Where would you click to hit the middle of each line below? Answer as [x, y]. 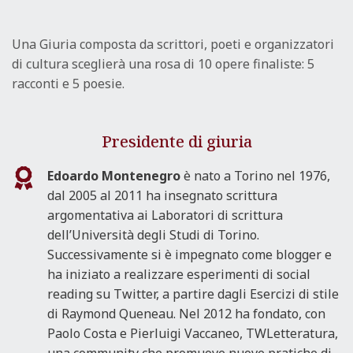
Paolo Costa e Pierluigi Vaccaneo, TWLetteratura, [193, 334]
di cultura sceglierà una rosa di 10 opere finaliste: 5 [163, 64]
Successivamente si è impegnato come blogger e [190, 255]
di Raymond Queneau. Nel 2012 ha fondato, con [186, 314]
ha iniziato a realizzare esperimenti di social [179, 275]
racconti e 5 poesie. [68, 84]
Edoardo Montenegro [114, 176]
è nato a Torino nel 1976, [257, 176]
